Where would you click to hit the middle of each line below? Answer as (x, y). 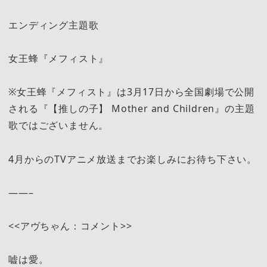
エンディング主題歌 (54, 25)
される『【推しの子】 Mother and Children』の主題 (132, 109)
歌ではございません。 (59, 125)
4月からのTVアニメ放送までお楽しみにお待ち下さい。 (133, 159)
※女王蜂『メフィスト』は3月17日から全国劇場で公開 (131, 92)
